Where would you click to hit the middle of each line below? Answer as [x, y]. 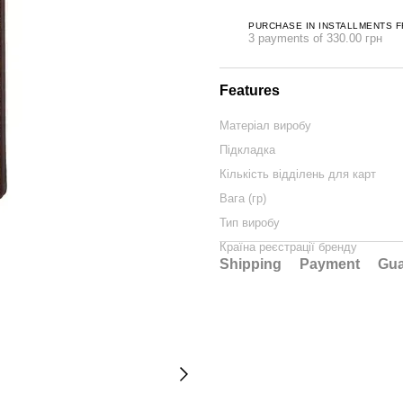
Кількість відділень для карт [298, 174]
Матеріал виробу [265, 125]
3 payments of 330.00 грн [315, 38]
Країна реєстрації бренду [288, 247]
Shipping [251, 264]
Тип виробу [250, 223]
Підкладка [247, 150]
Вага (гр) [243, 198]
